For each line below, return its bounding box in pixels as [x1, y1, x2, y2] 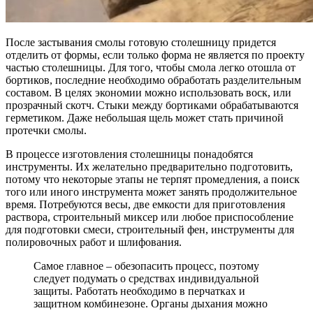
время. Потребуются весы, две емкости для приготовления [6, 198, 285, 211]
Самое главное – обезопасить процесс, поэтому [34, 260, 259, 272]
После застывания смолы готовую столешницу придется [6, 36, 276, 49]
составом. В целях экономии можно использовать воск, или [6, 87, 291, 99]
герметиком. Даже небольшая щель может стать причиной [6, 112, 284, 124]
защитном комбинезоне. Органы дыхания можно [34, 298, 268, 310]
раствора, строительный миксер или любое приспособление [6, 211, 293, 224]
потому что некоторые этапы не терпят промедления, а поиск [6, 173, 300, 186]
